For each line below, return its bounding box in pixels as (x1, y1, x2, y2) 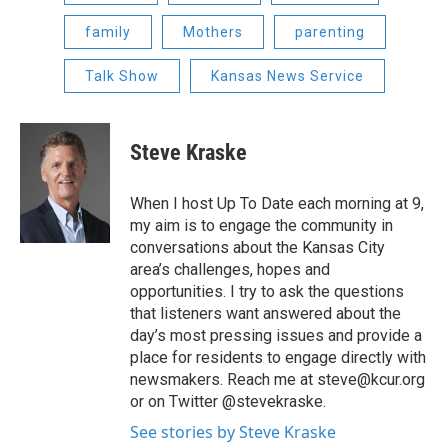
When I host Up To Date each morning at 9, (130, 194, 424, 214)
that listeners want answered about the (130, 304, 401, 324)
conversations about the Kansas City (130, 238, 385, 258)
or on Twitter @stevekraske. (130, 392, 326, 412)
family (85, 24, 131, 41)
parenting (295, 24, 365, 41)
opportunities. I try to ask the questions (130, 282, 404, 302)
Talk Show (85, 68, 159, 85)
